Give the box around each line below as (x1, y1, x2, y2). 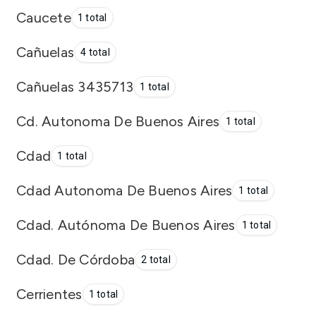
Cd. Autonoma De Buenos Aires (16, 112, 219, 130)
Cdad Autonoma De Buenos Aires (16, 181, 233, 199)
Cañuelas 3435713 (16, 78, 133, 95)
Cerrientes (16, 285, 83, 303)
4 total (80, 47, 110, 58)
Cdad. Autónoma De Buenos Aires (16, 216, 236, 233)
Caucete (16, 8, 71, 26)
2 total (141, 254, 171, 265)
